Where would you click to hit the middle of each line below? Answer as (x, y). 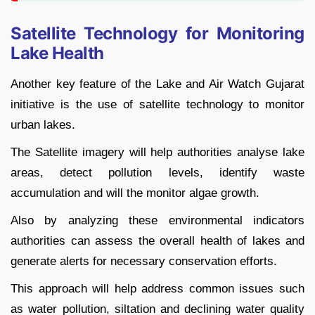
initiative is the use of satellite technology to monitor (157, 105)
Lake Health (57, 53)
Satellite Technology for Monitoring (157, 34)
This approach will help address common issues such (157, 289)
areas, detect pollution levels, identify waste (157, 173)
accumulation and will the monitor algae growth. (135, 193)
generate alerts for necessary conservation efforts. (144, 262)
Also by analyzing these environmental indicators (157, 221)
